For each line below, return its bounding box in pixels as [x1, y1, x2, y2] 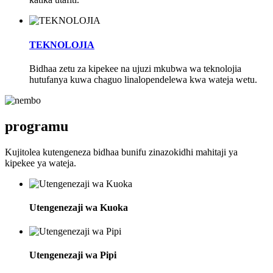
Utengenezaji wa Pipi [29, 250, 116, 261]
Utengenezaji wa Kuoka [29, 202, 128, 213]
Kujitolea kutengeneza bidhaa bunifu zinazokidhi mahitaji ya [5, 146, 238, 157]
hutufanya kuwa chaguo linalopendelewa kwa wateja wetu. [29, 74, 257, 85]
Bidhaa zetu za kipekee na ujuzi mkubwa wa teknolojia [29, 63, 241, 74]
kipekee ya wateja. [5, 157, 76, 168]
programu [5, 118, 68, 134]
